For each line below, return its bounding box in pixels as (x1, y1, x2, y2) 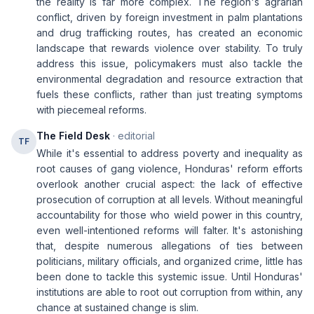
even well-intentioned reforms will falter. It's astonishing (36, 224, 303, 236)
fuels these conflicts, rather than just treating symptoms (36, 88, 303, 100)
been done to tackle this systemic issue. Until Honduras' (36, 271, 303, 282)
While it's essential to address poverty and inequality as (36, 147, 303, 159)
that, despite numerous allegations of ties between (36, 240, 303, 252)
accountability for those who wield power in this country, (36, 209, 303, 221)
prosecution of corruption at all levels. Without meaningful (36, 193, 303, 205)
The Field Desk (36, 130, 110, 142)
